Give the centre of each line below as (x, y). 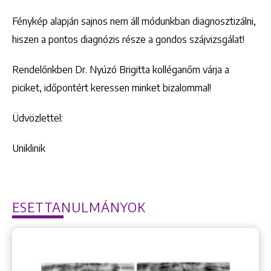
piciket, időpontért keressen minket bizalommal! (112, 87)
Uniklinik (29, 148)
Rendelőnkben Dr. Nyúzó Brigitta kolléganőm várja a (121, 69)
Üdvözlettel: (38, 118)
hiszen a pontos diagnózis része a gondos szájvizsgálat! (128, 39)
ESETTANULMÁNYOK (79, 207)
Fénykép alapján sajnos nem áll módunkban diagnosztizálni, (134, 21)
